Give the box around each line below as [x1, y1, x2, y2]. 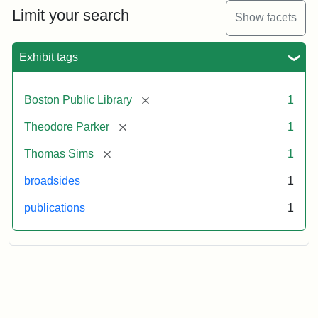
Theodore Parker [24, 120, 109, 133]
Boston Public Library [24, 93, 132, 106]
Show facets [235, 11, 297, 24]
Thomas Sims [24, 147, 94, 160]
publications [24, 201, 85, 214]
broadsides [24, 174, 80, 187]
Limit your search [12, 6, 129, 24]
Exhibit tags [19, 50, 78, 63]
